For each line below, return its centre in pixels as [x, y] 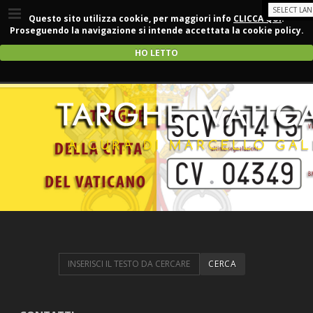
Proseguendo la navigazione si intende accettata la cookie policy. [156, 30]
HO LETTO [156, 53]
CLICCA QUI [257, 19]
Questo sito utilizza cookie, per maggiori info [131, 19]
